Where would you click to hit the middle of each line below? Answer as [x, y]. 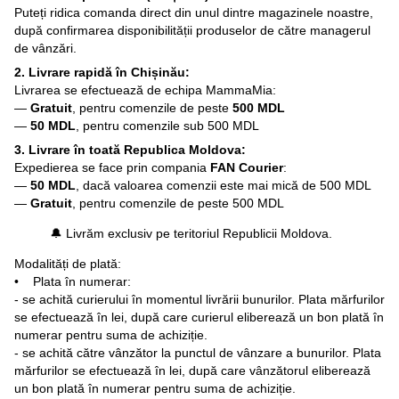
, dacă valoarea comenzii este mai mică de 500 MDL [224, 185]
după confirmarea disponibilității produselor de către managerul [192, 30]
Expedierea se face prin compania [112, 167]
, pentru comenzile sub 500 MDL [167, 125]
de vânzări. [45, 48]
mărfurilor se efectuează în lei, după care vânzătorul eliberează [192, 370]
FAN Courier [247, 167]
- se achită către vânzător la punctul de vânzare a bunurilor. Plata [198, 352]
